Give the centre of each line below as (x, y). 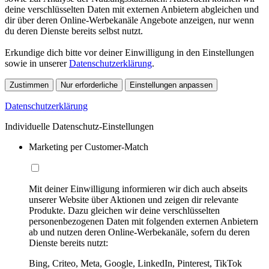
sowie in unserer (37, 63)
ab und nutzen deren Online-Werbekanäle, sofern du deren (139, 232)
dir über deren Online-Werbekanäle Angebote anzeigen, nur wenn (129, 20)
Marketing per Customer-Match (89, 147)
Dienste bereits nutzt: (68, 243)
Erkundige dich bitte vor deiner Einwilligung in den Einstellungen (129, 52)
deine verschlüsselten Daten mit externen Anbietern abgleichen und (132, 9)
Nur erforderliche (89, 85)
